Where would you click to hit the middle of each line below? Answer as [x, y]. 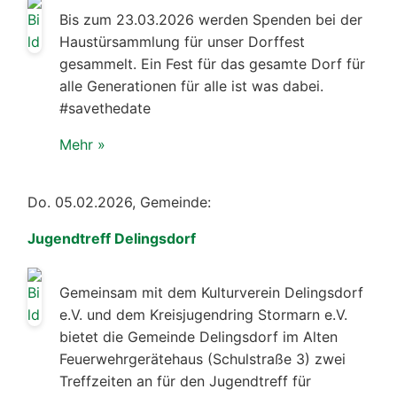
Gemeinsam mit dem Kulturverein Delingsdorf [211, 292]
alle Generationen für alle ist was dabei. [191, 86]
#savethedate [105, 108]
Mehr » [82, 144]
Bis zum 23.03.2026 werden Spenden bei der [211, 19]
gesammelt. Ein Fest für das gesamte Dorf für [212, 63]
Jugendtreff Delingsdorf [112, 238]
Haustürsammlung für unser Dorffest [182, 41]
